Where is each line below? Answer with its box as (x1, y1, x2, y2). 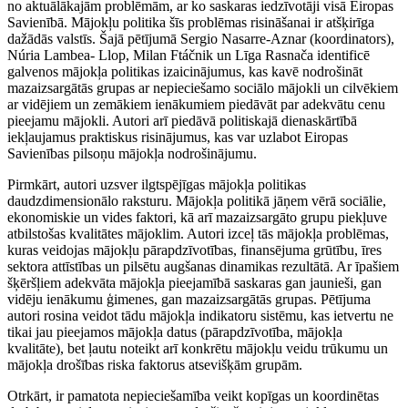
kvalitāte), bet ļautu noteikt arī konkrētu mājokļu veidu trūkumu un (7, 340, 388, 356)
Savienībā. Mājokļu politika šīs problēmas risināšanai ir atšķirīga (7, 14, 374, 30)
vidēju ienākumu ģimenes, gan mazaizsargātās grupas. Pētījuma (7, 291, 371, 307)
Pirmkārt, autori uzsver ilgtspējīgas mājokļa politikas (7, 176, 306, 192)
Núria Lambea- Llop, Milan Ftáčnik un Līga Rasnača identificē (7, 46, 370, 63)
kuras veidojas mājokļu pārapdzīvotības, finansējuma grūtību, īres (7, 241, 382, 258)
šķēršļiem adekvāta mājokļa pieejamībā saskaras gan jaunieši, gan (7, 274, 382, 291)
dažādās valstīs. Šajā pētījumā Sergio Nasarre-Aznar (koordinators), (7, 30, 394, 46)
